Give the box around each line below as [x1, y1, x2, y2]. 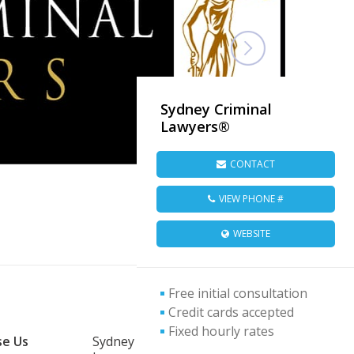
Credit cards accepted [168, 303, 294, 321]
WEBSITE [232, 226, 270, 240]
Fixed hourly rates [168, 322, 274, 340]
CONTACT [229, 156, 275, 171]
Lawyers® [160, 116, 230, 136]
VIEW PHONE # [218, 191, 284, 205]
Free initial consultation [168, 284, 307, 302]
